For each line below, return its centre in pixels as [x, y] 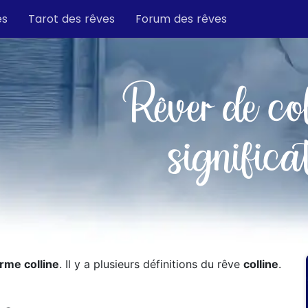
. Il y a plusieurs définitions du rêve [151, 264]
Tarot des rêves [71, 19]
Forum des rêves [181, 19]
